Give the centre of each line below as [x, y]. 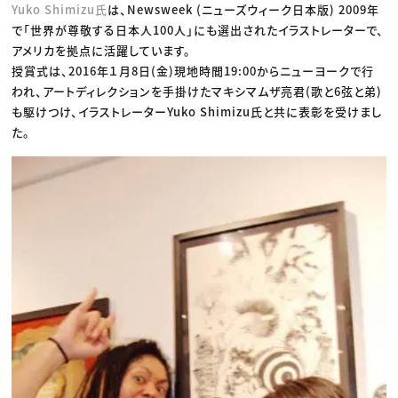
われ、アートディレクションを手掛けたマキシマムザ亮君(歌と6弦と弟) [197, 92]
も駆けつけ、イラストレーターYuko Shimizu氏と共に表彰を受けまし [197, 112]
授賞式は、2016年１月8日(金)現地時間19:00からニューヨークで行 [193, 71]
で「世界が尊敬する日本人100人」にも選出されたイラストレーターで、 [198, 30]
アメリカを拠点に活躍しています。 [102, 51]
